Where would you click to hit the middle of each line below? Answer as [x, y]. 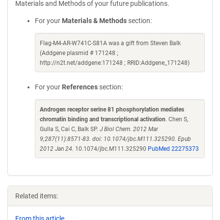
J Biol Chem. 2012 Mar [129, 129]
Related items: [37, 196]
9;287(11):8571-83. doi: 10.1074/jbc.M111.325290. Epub [115, 139]
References [80, 87]
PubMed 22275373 [173, 149]
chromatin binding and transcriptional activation [103, 119]
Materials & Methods [94, 21]
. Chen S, [177, 119]
